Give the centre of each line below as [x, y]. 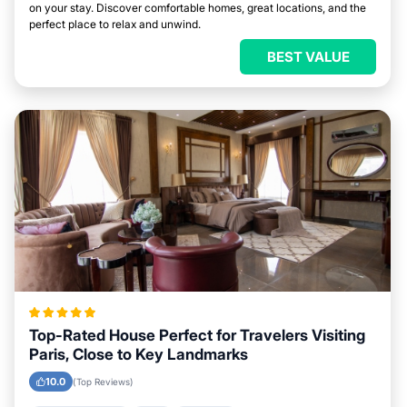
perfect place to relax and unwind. [115, 24]
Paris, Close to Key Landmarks [139, 354]
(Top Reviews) [103, 382]
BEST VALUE [308, 57]
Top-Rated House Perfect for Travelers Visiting [197, 335]
